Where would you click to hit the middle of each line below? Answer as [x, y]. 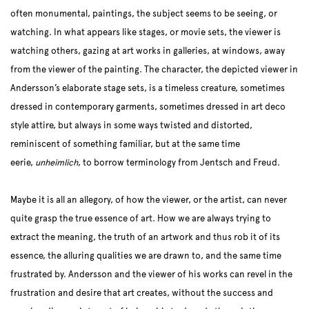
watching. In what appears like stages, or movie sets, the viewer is [146, 33]
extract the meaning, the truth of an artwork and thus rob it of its [145, 238]
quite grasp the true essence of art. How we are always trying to [141, 219]
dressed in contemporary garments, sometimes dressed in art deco [148, 107]
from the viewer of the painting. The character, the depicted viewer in [154, 70]
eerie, [23, 163]
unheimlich [57, 163]
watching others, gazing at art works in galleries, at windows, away [148, 51]
